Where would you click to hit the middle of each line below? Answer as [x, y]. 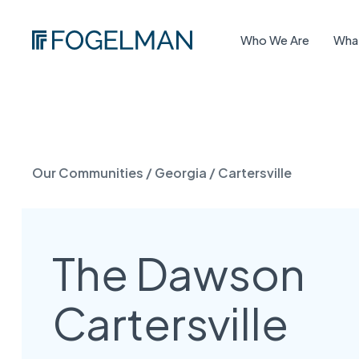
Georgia [181, 173]
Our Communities [88, 173]
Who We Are [275, 40]
